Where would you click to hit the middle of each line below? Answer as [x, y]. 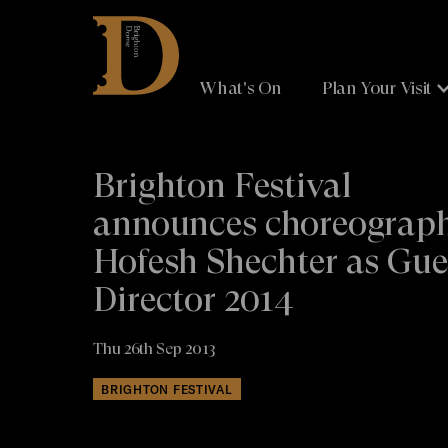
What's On [241, 88]
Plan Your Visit [377, 88]
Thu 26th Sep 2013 [154, 348]
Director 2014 [194, 299]
